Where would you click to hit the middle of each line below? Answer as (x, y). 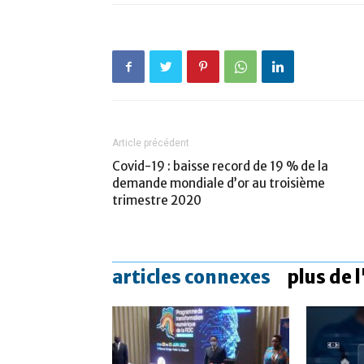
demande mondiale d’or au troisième (219, 183)
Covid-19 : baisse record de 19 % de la (220, 166)
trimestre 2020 (157, 200)
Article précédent (151, 143)
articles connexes (191, 277)
